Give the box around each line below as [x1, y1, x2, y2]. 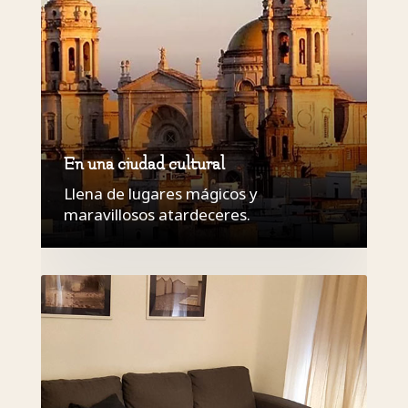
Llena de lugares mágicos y [63, 183, 258, 205]
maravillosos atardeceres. [63, 204, 250, 226]
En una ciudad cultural [63, 155, 225, 175]
